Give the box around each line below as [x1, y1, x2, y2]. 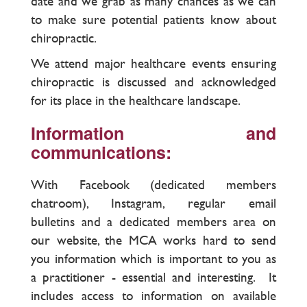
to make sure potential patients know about [31, 10, 276, 29]
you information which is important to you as [31, 249, 276, 268]
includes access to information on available [31, 286, 276, 305]
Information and [31, 120, 276, 145]
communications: [31, 139, 171, 164]
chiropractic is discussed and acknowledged [31, 72, 276, 91]
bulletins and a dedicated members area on [31, 212, 276, 231]
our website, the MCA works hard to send [31, 230, 276, 249]
